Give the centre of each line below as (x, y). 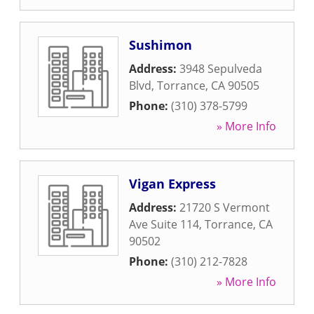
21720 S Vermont (225, 207)
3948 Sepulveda (221, 69)
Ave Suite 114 (164, 224)
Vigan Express (172, 184)
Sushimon (161, 45)
